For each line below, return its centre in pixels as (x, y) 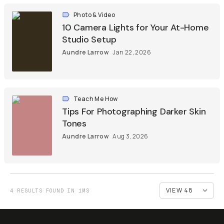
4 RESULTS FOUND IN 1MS (50, 190)
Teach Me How (96, 99)
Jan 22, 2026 (132, 52)
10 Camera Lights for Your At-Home (135, 27)
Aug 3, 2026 (130, 136)
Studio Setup (89, 39)
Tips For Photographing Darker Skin (134, 111)
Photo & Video (94, 15)
